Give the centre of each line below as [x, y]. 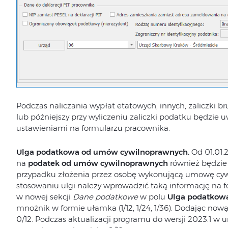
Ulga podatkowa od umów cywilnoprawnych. [104, 152]
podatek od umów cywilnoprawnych [99, 163]
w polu [152, 196]
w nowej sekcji [44, 196]
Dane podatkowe [105, 196]
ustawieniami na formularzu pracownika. [93, 128]
